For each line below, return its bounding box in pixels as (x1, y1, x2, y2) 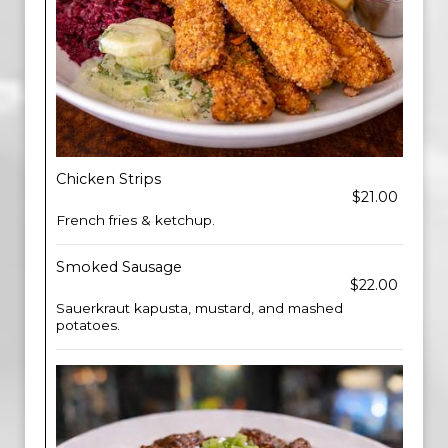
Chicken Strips (56, 170, 161, 188)
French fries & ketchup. (56, 212, 215, 228)
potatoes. (56, 317, 120, 333)
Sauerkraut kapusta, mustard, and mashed (56, 300, 343, 316)
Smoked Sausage (56, 258, 182, 276)
